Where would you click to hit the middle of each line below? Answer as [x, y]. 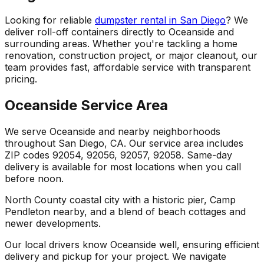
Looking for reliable [50, 20]
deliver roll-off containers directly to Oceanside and [119, 32]
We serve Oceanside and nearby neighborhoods [113, 132]
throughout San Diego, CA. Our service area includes [124, 143]
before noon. [34, 179]
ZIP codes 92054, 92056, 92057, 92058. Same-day [118, 155]
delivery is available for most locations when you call [123, 167]
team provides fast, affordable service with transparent [128, 67]
